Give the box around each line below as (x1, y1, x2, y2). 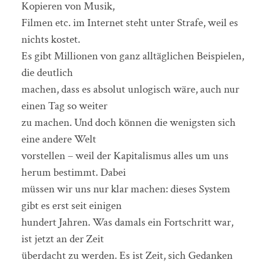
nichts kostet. (21, 31, 80, 47)
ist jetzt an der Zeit (21, 231, 104, 246)
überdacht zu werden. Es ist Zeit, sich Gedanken (21, 248, 233, 263)
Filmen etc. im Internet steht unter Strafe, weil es (21, 15, 238, 30)
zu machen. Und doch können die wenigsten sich (21, 115, 236, 130)
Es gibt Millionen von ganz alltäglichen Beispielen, (21, 48, 244, 64)
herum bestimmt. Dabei (21, 164, 126, 180)
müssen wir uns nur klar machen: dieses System (21, 181, 230, 197)
